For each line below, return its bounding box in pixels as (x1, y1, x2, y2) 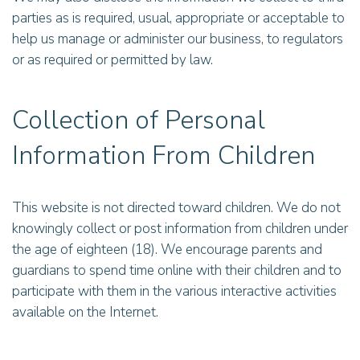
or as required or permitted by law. (12, 51, 213, 69)
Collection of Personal (12, 103, 265, 137)
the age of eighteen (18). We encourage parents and (12, 240, 322, 259)
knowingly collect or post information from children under (12, 219, 348, 238)
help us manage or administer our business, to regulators (12, 30, 343, 48)
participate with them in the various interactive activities (12, 282, 337, 301)
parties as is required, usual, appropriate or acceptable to (12, 9, 345, 27)
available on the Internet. (12, 303, 158, 321)
